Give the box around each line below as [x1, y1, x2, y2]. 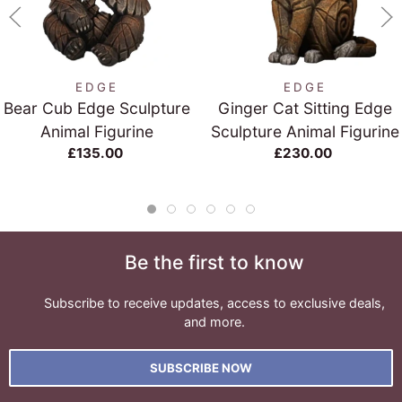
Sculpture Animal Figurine [210, 122, 399, 141]
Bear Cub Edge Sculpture [4, 99, 191, 118]
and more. [184, 314, 245, 329]
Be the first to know [125, 250, 304, 274]
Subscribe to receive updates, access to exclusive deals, [44, 295, 385, 310]
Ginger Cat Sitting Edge [217, 99, 392, 118]
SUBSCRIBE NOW [150, 361, 252, 375]
